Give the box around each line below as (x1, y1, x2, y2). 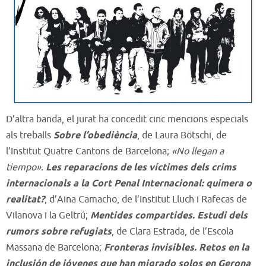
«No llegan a (169, 145, 224, 157)
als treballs (6, 129, 53, 141)
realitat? (6, 193, 45, 206)
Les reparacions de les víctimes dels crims (46, 161, 236, 174)
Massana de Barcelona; (6, 241, 102, 254)
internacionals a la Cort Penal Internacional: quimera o (6, 177, 252, 190)
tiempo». (6, 161, 46, 173)
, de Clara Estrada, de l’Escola (112, 225, 233, 237)
